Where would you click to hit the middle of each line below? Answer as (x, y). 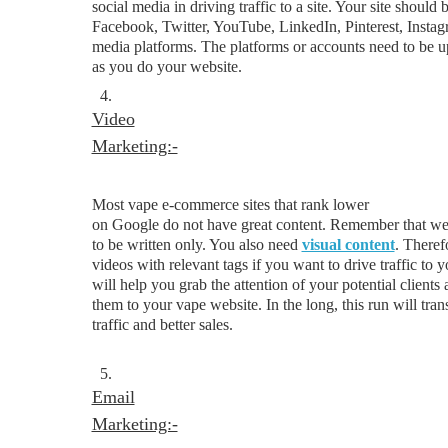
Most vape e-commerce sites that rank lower (230, 204)
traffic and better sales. (162, 324)
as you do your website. (166, 66)
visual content (348, 244)
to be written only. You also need (196, 244)
